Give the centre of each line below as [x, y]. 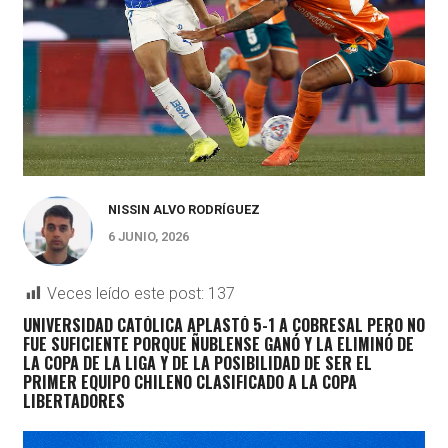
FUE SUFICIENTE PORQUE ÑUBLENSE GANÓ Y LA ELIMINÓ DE [218, 343]
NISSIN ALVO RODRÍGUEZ [183, 209]
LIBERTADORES [73, 400]
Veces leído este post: [125, 293]
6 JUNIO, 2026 [148, 236]
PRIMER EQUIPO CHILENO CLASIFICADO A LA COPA [189, 381]
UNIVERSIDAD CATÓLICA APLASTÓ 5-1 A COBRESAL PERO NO [223, 324]
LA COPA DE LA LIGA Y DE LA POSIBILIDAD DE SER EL [197, 362]
